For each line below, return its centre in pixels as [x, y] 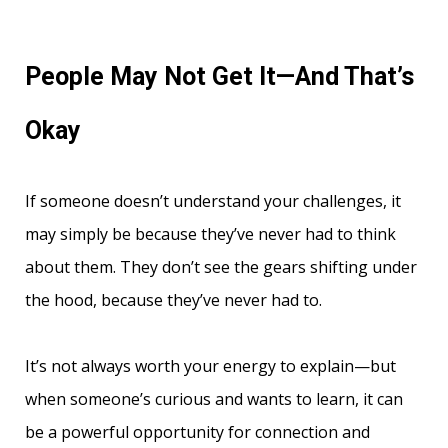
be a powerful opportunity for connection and [197, 432]
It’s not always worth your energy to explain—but [210, 366]
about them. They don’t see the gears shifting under [221, 267]
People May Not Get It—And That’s [219, 76]
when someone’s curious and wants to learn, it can [214, 399]
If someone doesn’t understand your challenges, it [213, 201]
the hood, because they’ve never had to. [173, 300]
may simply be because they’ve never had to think [210, 234]
